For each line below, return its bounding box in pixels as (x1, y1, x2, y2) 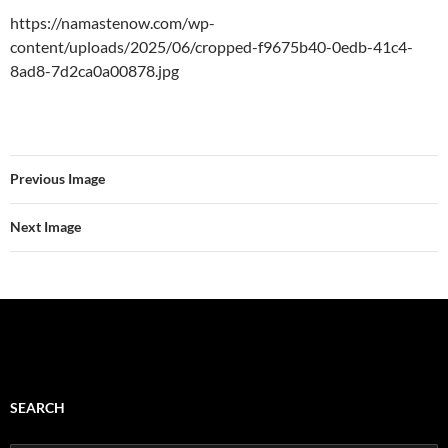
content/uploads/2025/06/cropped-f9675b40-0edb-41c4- (10, 36, 413, 56)
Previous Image (10, 169, 105, 187)
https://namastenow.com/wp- (10, 12, 215, 32)
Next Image (10, 217, 81, 235)
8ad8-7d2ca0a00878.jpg (10, 60, 179, 80)
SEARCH (10, 398, 65, 416)
